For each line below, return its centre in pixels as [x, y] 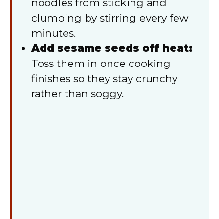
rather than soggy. [77, 93]
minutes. [54, 33]
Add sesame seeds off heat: [112, 48]
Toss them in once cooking [101, 63]
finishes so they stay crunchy [104, 78]
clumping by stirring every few [110, 18]
